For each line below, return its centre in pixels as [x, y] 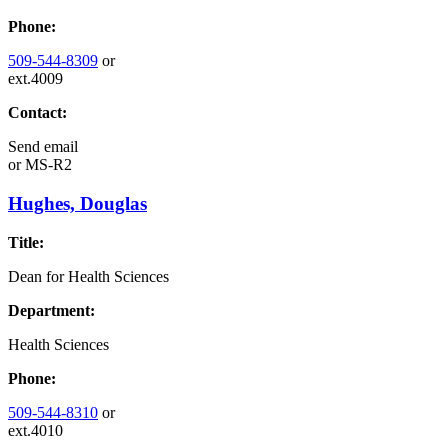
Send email [43, 147]
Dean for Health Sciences [88, 276]
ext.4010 [35, 430]
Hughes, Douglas [77, 203]
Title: [26, 242]
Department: [51, 310]
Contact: [37, 113]
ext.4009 [35, 79]
